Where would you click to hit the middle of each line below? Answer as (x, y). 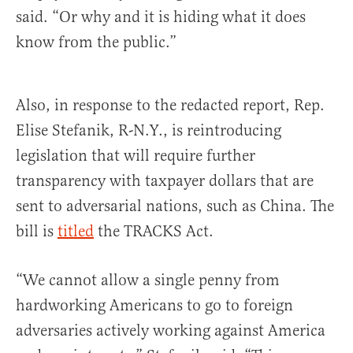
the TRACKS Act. (154, 232)
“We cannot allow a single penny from (148, 281)
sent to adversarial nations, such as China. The (175, 206)
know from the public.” (96, 43)
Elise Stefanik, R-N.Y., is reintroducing (149, 131)
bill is (37, 232)
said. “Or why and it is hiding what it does (161, 17)
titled (76, 232)
